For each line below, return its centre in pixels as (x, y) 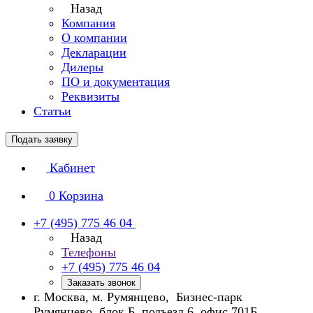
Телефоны (89, 252)
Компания (88, 23)
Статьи (52, 111)
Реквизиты (90, 96)
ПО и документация (116, 82)
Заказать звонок (101, 283)
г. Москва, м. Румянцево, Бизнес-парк (138, 297)
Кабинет (72, 168)
